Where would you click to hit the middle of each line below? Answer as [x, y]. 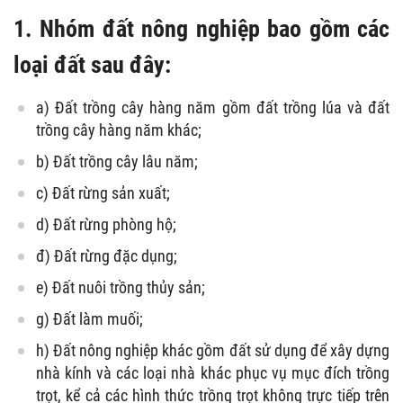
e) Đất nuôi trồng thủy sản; [121, 287]
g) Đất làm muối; [90, 318]
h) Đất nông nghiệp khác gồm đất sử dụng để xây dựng [213, 350]
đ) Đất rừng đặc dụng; [107, 255]
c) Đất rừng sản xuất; [103, 193]
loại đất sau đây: [92, 64]
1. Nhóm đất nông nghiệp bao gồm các [201, 28]
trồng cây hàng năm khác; [119, 130]
